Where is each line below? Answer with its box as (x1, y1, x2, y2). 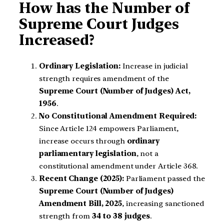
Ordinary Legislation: (39, 61, 120, 71)
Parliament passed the (123, 174, 205, 183)
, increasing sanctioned (122, 199, 204, 208)
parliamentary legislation (39, 149, 136, 158)
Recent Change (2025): (39, 174, 124, 183)
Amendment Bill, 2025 (39, 199, 122, 208)
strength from (39, 211, 92, 221)
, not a (136, 149, 158, 158)
